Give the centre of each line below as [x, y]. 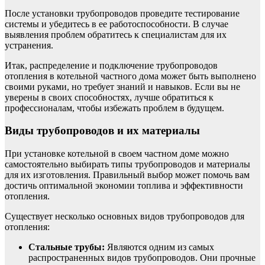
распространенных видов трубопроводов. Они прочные [142, 258]
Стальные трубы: [67, 247]
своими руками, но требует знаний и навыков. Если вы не [122, 86]
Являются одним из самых [159, 247]
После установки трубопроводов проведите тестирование [122, 13]
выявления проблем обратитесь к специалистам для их [116, 34]
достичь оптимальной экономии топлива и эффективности [124, 186]
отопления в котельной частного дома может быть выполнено [130, 76]
